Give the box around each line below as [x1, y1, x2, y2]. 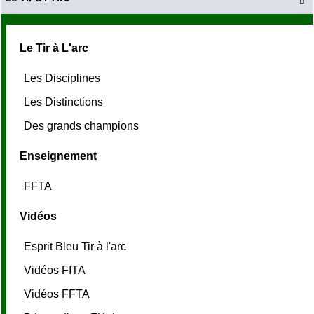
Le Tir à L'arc [20, 42, 88, 55]
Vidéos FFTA [24, 288, 93, 301]
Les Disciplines [24, 72, 103, 85]
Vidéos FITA [24, 264, 88, 277]
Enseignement [20, 150, 97, 163]
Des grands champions [24, 120, 142, 132]
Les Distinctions [24, 96, 106, 109]
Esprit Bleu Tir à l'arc [24, 240, 129, 253]
